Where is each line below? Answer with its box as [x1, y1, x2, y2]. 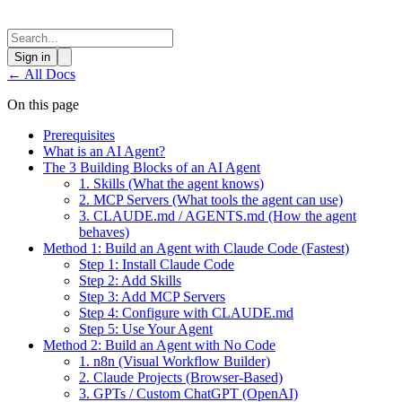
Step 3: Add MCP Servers [79, 289, 225, 304]
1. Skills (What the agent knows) [79, 176, 264, 191]
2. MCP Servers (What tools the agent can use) [79, 192, 343, 207]
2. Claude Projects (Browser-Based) [79, 370, 283, 385]
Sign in [14, 50, 50, 64]
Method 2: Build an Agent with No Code [43, 337, 275, 353]
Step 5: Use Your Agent [79, 321, 213, 336]
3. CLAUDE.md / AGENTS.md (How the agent [79, 208, 356, 223]
